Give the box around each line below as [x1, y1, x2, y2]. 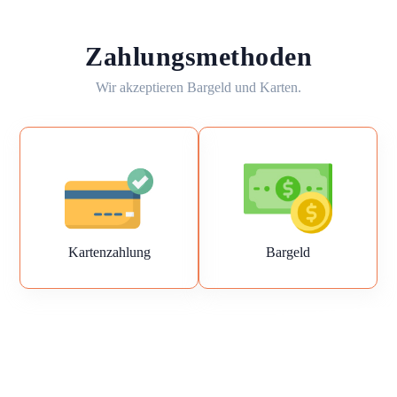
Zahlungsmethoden [85, 42, 312, 71]
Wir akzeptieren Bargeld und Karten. [96, 80, 301, 95]
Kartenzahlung [67, 245, 151, 260]
